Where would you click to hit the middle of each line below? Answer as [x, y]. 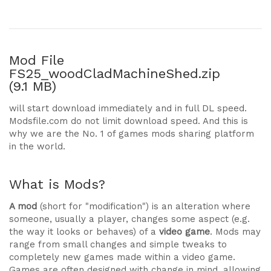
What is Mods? [57, 184]
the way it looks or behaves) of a [84, 232]
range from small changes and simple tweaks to [118, 244]
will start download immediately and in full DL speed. [128, 108]
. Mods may [235, 232]
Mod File [37, 60]
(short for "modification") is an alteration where [145, 206]
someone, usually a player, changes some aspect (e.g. [129, 219]
